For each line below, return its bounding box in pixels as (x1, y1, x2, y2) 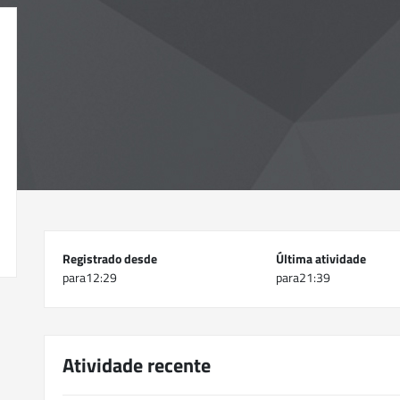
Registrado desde (62, 249, 157, 268)
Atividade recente (62, 350, 211, 380)
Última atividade (276, 249, 367, 268)
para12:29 (62, 268, 117, 287)
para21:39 (276, 268, 331, 287)
